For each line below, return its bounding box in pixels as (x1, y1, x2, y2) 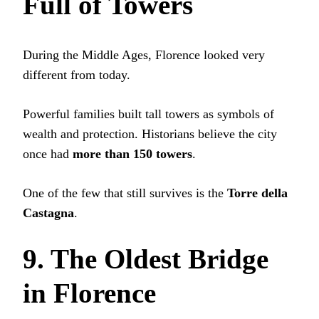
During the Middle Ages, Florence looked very (23, 48, 265, 63)
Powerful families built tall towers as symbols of (23, 107, 274, 122)
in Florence (23, 278, 156, 309)
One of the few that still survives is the (23, 186, 227, 201)
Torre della (227, 186, 288, 201)
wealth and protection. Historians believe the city (23, 127, 277, 142)
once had (23, 147, 73, 162)
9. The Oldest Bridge (23, 244, 268, 275)
